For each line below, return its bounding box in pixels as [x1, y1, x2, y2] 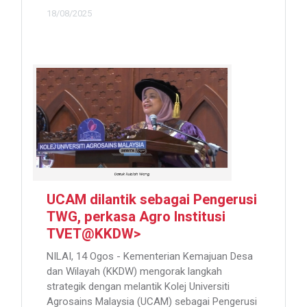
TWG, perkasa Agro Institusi [47, 207, 225, 228]
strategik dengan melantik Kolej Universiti [47, 280, 230, 293]
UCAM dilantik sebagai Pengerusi [47, 190, 257, 211]
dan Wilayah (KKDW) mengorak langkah [47, 265, 222, 278]
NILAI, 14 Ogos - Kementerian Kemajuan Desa [47, 250, 253, 263]
